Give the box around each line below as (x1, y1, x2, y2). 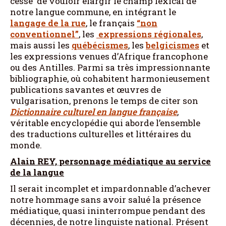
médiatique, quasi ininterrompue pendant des (10, 204, 205, 216)
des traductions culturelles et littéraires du (10, 128, 191, 140)
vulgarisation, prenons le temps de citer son (10, 94, 198, 106)
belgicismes (146, 39, 199, 51)
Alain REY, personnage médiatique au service (10, 155, 211, 167)
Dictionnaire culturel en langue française (10, 105, 177, 118)
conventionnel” (10, 28, 79, 40)
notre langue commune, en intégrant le (10, 6, 176, 18)
